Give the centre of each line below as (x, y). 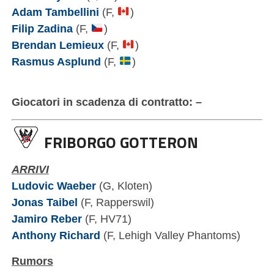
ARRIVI (30, 169)
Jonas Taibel (44, 202)
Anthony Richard (56, 235)
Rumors (32, 261)
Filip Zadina (42, 28)
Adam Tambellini (55, 12)
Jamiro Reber (46, 219)
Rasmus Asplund (56, 61)
